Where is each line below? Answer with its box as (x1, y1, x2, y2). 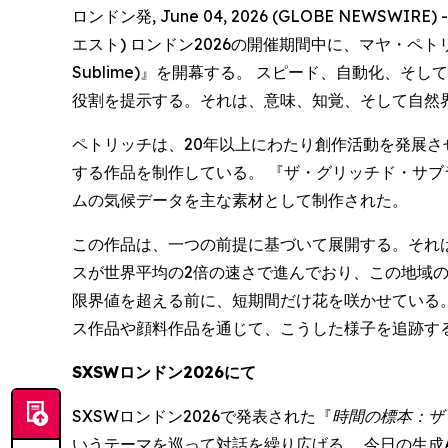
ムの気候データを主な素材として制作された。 (72, 190, 408, 210)
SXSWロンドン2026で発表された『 (72, 406, 332, 426)
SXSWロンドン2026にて (72, 362, 256, 382)
